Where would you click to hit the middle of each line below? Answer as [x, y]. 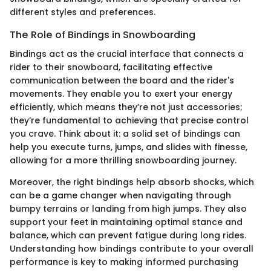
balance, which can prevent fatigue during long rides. [128, 236]
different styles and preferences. [83, 12]
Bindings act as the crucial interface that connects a [127, 54]
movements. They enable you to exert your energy [121, 94]
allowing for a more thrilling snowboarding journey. [123, 161]
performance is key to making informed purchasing [124, 262]
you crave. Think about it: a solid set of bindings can [125, 134]
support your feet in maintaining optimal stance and [126, 222]
